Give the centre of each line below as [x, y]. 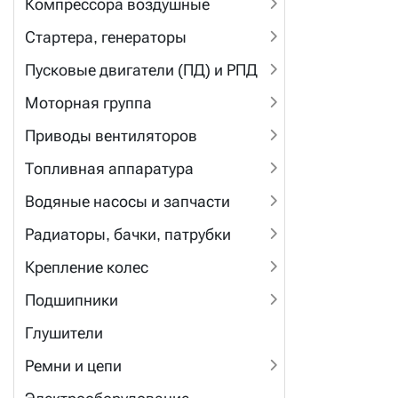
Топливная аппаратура [109, 168]
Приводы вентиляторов [111, 135]
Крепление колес [87, 267]
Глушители [64, 333]
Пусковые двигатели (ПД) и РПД [141, 70]
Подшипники [72, 300]
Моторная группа [88, 103]
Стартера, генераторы [106, 37]
